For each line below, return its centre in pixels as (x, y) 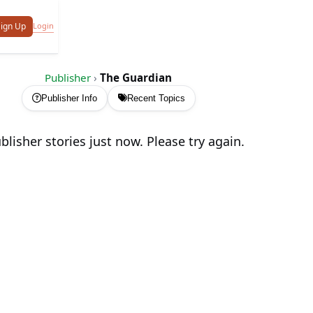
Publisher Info (69, 99)
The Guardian (136, 78)
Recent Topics (156, 99)
